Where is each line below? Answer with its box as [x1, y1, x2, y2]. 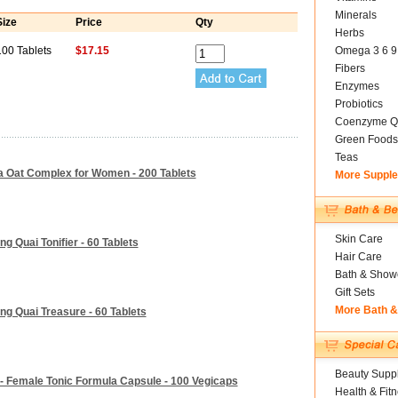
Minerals [334, 9, 377, 21]
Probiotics [334, 98, 383, 110]
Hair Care [334, 251, 382, 263]
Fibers [334, 62, 365, 75]
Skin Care [334, 233, 383, 245]
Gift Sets [334, 286, 375, 298]
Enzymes [334, 80, 379, 92]
